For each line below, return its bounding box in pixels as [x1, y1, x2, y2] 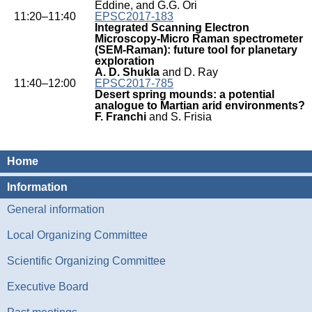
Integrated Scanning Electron [95, 22, 249, 33]
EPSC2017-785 [95, 77, 173, 89]
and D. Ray [159, 66, 218, 78]
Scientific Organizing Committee [7, 255, 166, 267]
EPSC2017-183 [95, 10, 173, 22]
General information [7, 203, 104, 215]
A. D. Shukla [95, 66, 159, 78]
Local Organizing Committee [7, 229, 148, 241]
